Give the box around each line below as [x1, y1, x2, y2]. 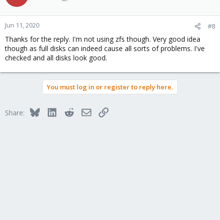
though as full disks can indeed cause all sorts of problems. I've [5, 44, 205, 53]
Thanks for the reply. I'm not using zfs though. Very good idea [5, 34, 200, 44]
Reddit [73, 107, 94, 116]
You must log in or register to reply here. [47, 82, 173, 91]
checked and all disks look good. [5, 53, 107, 62]
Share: [5, 108, 25, 117]
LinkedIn [56, 107, 83, 116]
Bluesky [39, 107, 64, 116]
